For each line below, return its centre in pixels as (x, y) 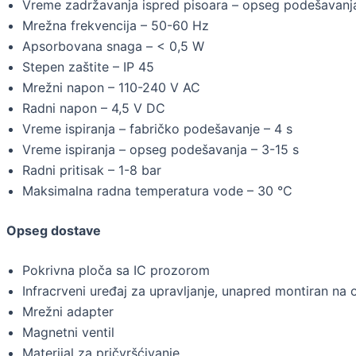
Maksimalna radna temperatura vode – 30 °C (157, 191)
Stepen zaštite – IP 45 (88, 67)
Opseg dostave (54, 231)
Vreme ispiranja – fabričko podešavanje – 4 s (157, 129)
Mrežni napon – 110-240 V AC (111, 88)
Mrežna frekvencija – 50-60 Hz (116, 26)
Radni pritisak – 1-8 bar (92, 170)
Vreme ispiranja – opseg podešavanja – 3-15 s (161, 150)
